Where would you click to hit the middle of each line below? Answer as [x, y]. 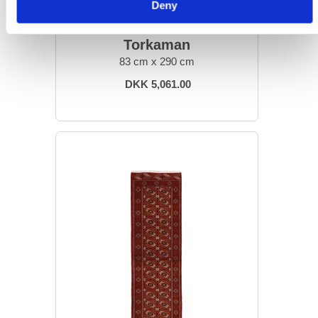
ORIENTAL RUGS [157, 23]
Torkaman [157, 44]
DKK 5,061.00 [158, 84]
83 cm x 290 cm [157, 61]
